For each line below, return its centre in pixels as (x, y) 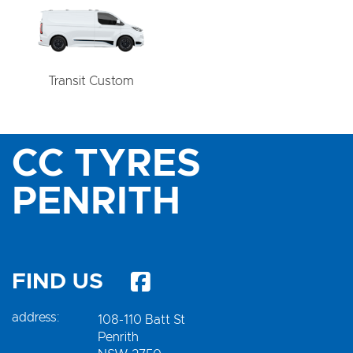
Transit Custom (91, 81)
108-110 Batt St (141, 320)
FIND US (58, 282)
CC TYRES (106, 164)
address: (35, 317)
